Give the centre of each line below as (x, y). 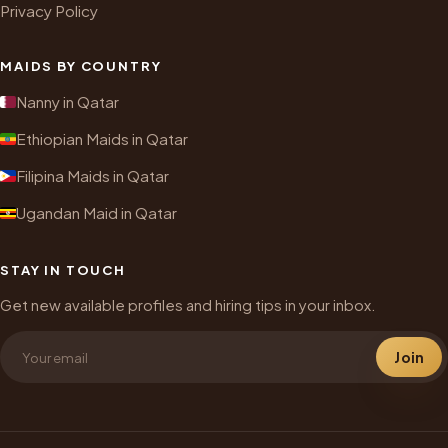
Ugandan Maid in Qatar (96, 213)
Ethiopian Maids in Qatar (102, 139)
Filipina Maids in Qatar (92, 176)
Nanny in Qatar (67, 102)
